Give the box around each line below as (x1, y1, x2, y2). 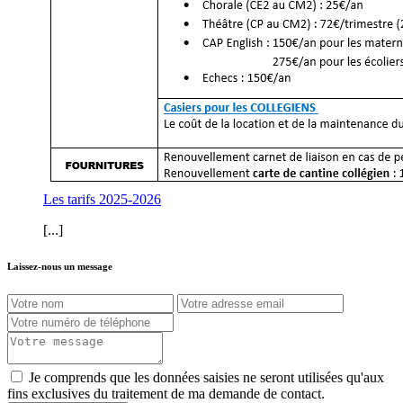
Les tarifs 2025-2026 (43, 191, 161, 207)
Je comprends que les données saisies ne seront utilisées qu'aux (29, 369, 384, 385)
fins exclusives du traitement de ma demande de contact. (7, 385, 325, 401)
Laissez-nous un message (7, 260, 112, 272)
